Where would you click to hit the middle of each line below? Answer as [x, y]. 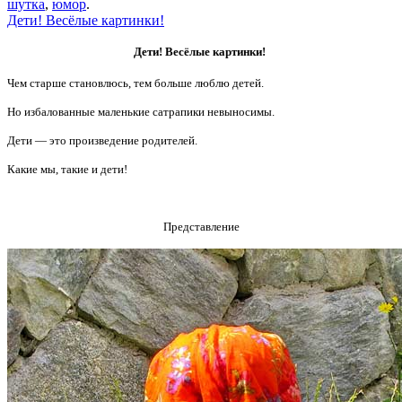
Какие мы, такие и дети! [69, 170]
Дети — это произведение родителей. [102, 141]
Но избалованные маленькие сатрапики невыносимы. [141, 112]
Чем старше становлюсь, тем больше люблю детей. [135, 83]
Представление [201, 227]
